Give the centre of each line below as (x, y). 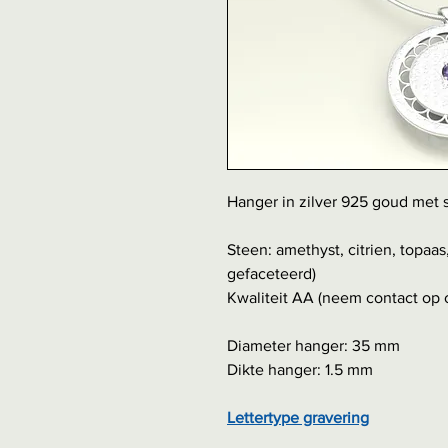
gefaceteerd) (271, 274)
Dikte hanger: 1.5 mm (300, 370)
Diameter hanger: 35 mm (313, 346)
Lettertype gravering (298, 418)
